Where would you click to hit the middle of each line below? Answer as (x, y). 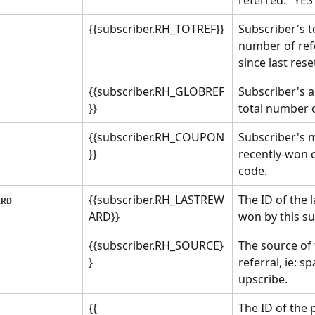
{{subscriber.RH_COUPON (156, 137)
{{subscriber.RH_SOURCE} (156, 245)
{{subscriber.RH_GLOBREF (156, 91)
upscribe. (263, 279)
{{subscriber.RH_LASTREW (156, 199)
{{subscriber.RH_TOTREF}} (156, 28)
